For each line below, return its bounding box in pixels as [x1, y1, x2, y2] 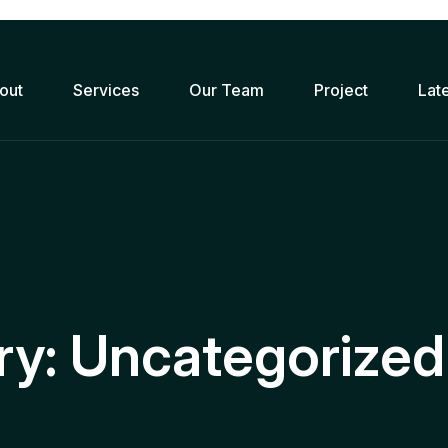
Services [73, 80, 139, 100]
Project [314, 80, 368, 100]
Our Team [189, 80, 264, 100]
